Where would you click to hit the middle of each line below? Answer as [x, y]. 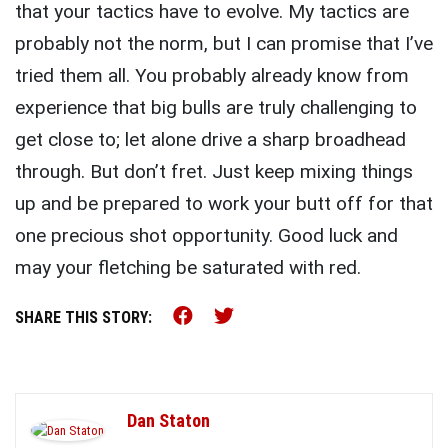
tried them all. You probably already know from [212, 76]
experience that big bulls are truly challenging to [216, 108]
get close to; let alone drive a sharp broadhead [210, 140]
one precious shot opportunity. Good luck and [206, 236]
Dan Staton [168, 421]
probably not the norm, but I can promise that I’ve [224, 44]
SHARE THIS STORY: [83, 318]
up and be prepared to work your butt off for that [224, 204]
